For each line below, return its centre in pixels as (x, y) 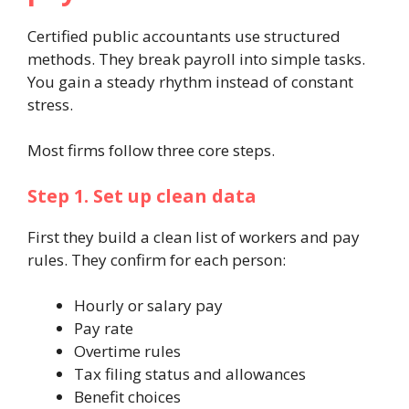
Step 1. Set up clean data (142, 195)
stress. (50, 104)
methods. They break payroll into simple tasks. (196, 58)
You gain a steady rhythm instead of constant (190, 81)
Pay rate (104, 329)
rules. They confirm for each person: (157, 259)
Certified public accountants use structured (184, 36)
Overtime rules (127, 351)
